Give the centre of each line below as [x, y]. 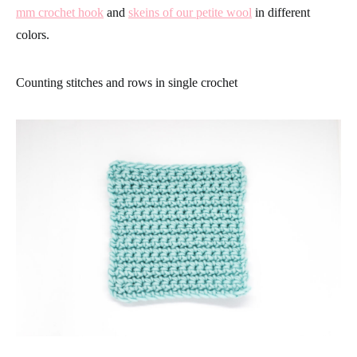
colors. [33, 35]
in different [281, 12]
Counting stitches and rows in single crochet [127, 82]
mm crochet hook [60, 12]
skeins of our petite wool [190, 12]
